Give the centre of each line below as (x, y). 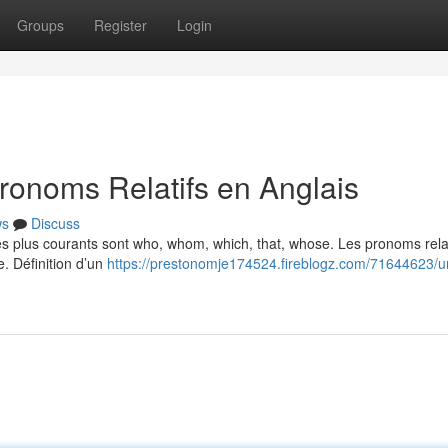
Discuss (55, 223)
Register (120, 25)
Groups (40, 25)
